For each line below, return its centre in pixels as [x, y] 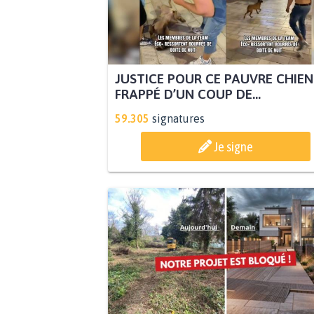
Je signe [233, 147]
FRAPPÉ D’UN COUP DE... [187, 94]
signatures [178, 119]
